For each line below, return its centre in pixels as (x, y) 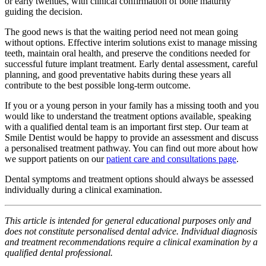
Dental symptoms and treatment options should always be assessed (129, 179)
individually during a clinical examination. (83, 190)
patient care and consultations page (171, 159)
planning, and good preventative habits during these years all (118, 75)
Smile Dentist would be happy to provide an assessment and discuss (132, 138)
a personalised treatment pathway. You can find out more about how (132, 148)
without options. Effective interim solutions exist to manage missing (131, 43)
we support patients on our (56, 159)
